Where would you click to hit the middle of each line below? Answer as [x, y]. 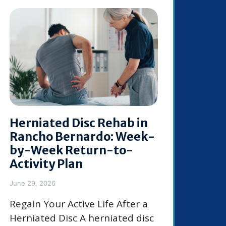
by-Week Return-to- [71, 150]
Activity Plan [46, 164]
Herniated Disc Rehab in [79, 123]
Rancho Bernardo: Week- [82, 137]
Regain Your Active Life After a [79, 204]
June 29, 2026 [33, 183]
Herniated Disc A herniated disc [82, 218]
